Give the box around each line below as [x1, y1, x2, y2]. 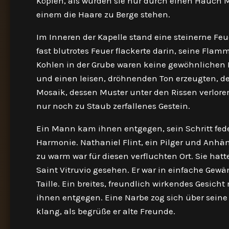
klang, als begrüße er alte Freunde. [36, 206, 175, 216]
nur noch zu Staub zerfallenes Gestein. [36, 101, 190, 111]
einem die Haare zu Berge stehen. [36, 9, 170, 19]
